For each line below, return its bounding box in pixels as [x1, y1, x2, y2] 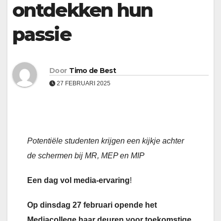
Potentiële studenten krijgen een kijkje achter [27, 137, 184, 146]
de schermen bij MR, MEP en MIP [27, 151, 145, 160]
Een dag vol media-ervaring [27, 176, 130, 185]
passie [12, 23, 71, 46]
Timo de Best [69, 66, 116, 75]
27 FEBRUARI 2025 [55, 79, 110, 87]
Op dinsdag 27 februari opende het [27, 201, 157, 210]
